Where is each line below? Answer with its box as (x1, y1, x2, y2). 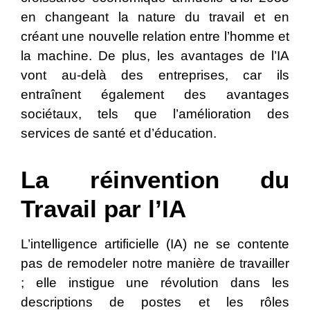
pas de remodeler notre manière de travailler (21, 256, 289, 271)
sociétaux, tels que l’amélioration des (21, 107, 289, 122)
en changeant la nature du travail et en (21, 10, 289, 25)
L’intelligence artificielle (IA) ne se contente (21, 237, 289, 252)
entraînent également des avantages (21, 87, 289, 102)
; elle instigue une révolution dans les (21, 275, 289, 291)
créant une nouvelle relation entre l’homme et (21, 29, 289, 44)
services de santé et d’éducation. (21, 126, 217, 141)
